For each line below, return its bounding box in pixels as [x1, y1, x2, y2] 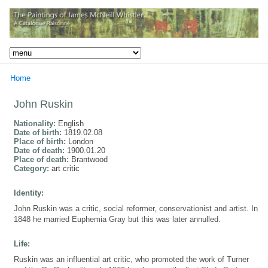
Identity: [14, 188, 44, 197]
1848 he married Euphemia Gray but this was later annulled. [14, 214, 221, 224]
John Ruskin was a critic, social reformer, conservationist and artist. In [14, 203, 258, 213]
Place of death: [14, 154, 71, 164]
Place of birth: [14, 136, 68, 146]
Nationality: [14, 118, 58, 128]
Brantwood [71, 154, 108, 164]
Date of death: [14, 145, 67, 155]
